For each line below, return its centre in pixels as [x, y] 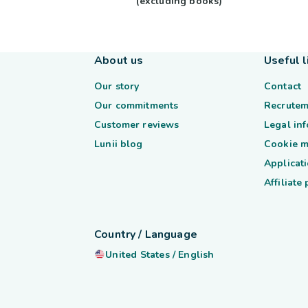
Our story [117, 86]
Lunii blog [119, 144]
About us [119, 60]
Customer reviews [137, 125]
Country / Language [146, 234]
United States [137, 254]
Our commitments [136, 106]
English [196, 254]
